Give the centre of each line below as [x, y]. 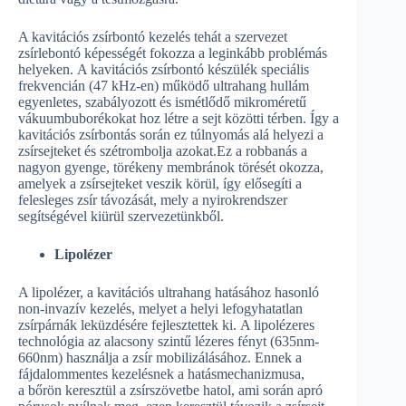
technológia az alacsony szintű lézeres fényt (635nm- [169, 341]
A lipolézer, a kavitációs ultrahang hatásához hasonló [169, 292]
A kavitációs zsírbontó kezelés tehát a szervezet [153, 36]
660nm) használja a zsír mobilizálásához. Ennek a [160, 357]
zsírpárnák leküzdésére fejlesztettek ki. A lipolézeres [166, 324]
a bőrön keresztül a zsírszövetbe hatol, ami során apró [170, 390]
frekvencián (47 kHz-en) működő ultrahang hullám [164, 85]
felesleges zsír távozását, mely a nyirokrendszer [153, 199]
